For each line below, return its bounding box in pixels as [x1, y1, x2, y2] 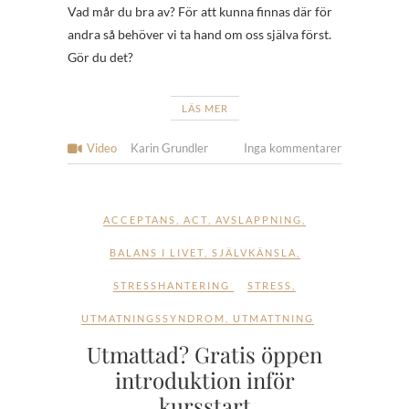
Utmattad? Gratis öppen [87, 339, 322, 369]
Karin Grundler [131, 140, 208, 155]
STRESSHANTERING [113, 278, 230, 291]
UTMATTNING [233, 311, 314, 324]
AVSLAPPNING [215, 213, 302, 225]
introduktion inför [114, 364, 295, 394]
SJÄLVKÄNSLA [211, 246, 297, 258]
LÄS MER [181, 101, 228, 114]
